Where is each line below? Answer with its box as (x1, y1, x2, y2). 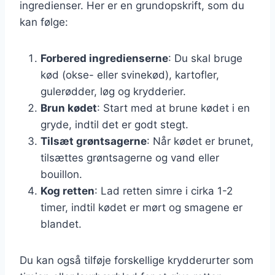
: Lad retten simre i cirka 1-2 (95, 184, 233, 197)
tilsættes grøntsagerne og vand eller (41, 151, 219, 164)
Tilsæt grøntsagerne (41, 134, 147, 147)
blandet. (41, 217, 82, 230)
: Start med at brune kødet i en (97, 101, 250, 114)
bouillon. (41, 168, 82, 180)
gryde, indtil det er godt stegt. (41, 118, 188, 131)
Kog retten (41, 184, 95, 197)
